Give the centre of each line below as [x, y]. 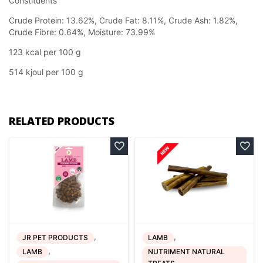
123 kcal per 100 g [45, 52]
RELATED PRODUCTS [62, 121]
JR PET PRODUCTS [55, 237]
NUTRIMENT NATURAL [186, 251]
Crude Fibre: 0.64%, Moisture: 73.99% [82, 32]
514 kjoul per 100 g [46, 72]
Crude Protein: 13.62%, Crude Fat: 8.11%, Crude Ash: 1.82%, [123, 21]
